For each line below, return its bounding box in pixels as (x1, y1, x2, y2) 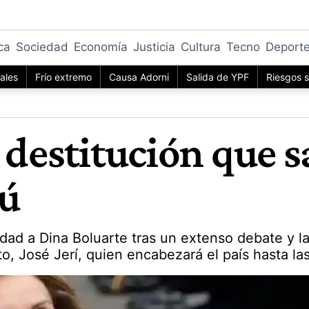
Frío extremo (35, 70, 92, 83)
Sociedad (16, 40, 68, 54)
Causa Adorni (109, 70, 169, 83)
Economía (74, 40, 128, 54)
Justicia (133, 40, 175, 54)
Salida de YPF (186, 70, 249, 83)
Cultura (181, 40, 221, 54)
